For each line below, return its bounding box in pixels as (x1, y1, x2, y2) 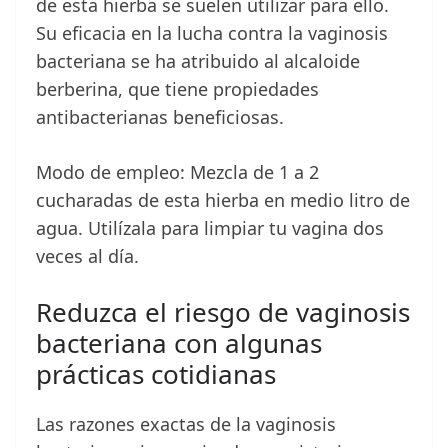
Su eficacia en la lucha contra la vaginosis (36, 21, 388, 46)
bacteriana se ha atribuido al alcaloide (36, 49, 360, 74)
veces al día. (36, 244, 139, 269)
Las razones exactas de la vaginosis (36, 412, 336, 437)
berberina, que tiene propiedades (36, 77, 319, 102)
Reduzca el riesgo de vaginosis (36, 294, 410, 331)
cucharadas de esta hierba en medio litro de (36, 188, 410, 213)
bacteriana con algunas (36, 325, 322, 362)
